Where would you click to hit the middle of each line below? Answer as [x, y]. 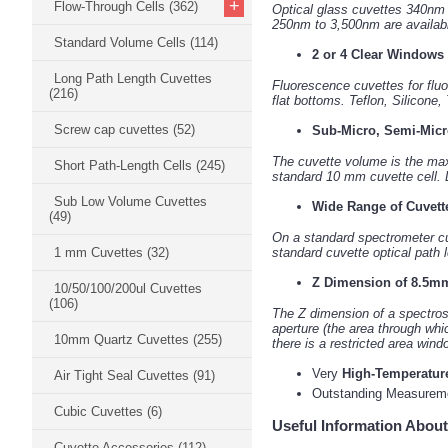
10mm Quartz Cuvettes [123, 339]
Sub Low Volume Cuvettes [130, 201]
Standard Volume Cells [122, 42]
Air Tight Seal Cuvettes [123, 375]
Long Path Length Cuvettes [133, 78]
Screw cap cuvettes [113, 129]
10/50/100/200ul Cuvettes [128, 288]
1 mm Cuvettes [100, 252]
